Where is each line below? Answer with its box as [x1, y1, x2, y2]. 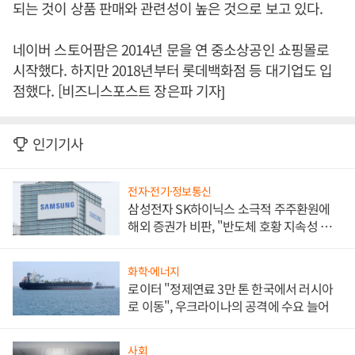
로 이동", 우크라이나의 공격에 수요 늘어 [128, 296, 329, 315]
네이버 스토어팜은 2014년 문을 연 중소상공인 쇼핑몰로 [13, 39, 330, 60]
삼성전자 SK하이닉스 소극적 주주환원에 [128, 199, 330, 219]
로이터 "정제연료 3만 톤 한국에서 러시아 [128, 278, 333, 298]
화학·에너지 [128, 262, 180, 279]
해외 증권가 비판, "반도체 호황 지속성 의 [128, 216, 332, 236]
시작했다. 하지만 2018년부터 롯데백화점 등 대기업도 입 [13, 59, 333, 81]
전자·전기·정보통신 [128, 183, 212, 200]
